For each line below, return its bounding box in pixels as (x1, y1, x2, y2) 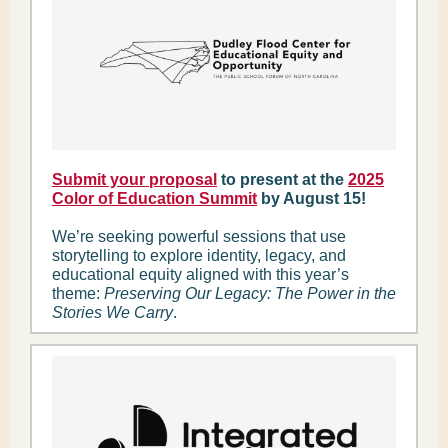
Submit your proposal (52, 171, 217, 188)
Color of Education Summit (52, 190, 257, 207)
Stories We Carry (52, 304, 173, 321)
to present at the (217, 171, 348, 188)
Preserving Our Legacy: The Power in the (104, 285, 396, 302)
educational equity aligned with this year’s (52, 266, 349, 283)
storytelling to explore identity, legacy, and (52, 247, 346, 264)
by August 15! (257, 190, 366, 207)
